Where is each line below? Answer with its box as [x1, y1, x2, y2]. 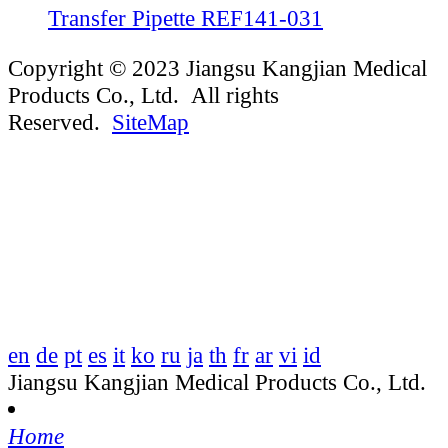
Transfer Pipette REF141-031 [48, 5, 323, 32]
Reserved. [8, 109, 112, 136]
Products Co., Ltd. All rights [8, 82, 279, 109]
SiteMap [112, 109, 189, 136]
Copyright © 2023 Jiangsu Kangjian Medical [8, 55, 427, 82]
